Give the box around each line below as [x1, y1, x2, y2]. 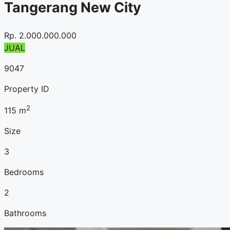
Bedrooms [4, 167, 44, 178]
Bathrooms [4, 208, 46, 219]
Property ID [4, 84, 49, 94]
